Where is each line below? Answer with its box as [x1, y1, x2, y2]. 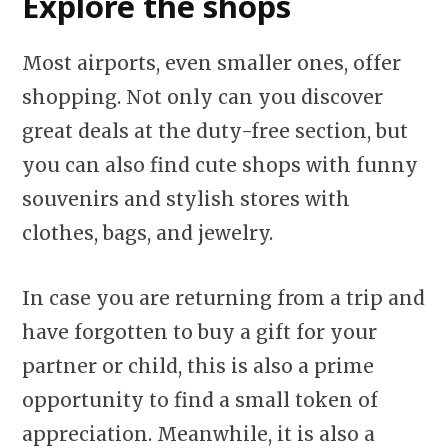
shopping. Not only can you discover [22, 84, 383, 109]
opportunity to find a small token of [22, 387, 378, 412]
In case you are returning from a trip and [22, 285, 425, 310]
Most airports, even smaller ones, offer [22, 50, 401, 75]
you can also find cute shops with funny [22, 152, 418, 177]
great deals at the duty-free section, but [22, 118, 408, 143]
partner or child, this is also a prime [22, 353, 374, 378]
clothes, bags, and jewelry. [22, 220, 278, 245]
